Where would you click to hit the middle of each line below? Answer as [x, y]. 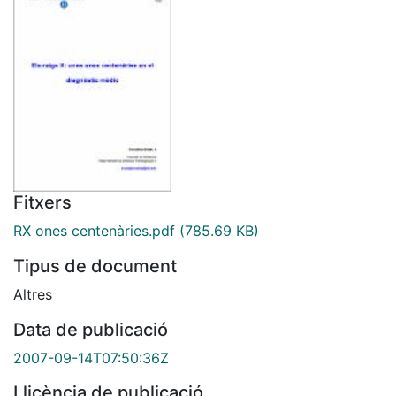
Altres [33, 294]
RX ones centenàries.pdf [94, 230]
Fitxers [42, 202]
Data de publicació [91, 329]
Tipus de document [95, 266]
